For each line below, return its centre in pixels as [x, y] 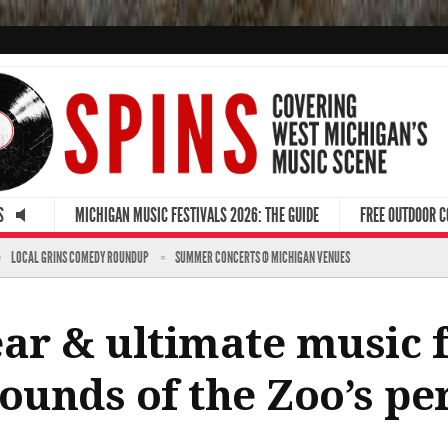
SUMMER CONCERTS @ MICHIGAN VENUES [262, 257]
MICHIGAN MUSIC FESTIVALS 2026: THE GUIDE [197, 214]
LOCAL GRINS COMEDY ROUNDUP [80, 257]
